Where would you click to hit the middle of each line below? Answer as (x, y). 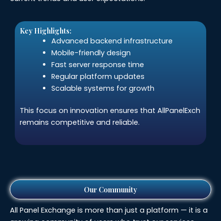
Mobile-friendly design (91, 53)
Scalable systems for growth (103, 88)
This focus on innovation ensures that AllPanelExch (110, 111)
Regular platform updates (98, 76)
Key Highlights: (46, 30)
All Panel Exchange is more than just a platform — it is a (109, 210)
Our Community (110, 189)
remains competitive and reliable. (80, 123)
